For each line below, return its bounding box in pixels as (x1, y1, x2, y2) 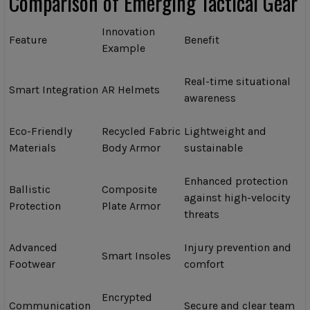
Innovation (102, 25, 155, 39)
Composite (102, 183, 157, 197)
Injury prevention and (184, 241, 291, 255)
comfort (184, 257, 224, 271)
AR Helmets (102, 83, 160, 97)
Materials (9, 141, 56, 155)
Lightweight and (184, 125, 266, 138)
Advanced (9, 241, 57, 255)
